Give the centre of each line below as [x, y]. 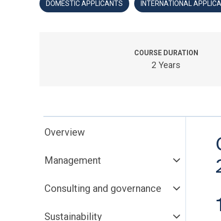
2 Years [166, 65]
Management [73, 160]
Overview [65, 132]
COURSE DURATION [166, 53]
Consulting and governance [103, 188]
